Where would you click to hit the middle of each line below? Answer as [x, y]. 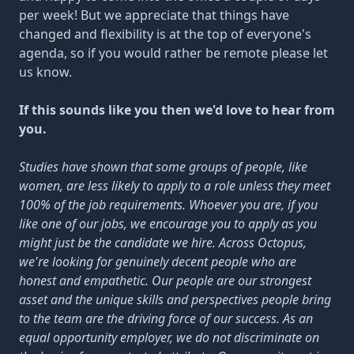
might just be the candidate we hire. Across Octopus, [163, 243]
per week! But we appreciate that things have [154, 15]
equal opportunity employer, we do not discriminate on [169, 337]
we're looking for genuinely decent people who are [158, 262]
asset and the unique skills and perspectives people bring [175, 299]
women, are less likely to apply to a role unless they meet [175, 186]
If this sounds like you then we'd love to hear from [177, 110]
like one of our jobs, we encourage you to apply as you [168, 224]
